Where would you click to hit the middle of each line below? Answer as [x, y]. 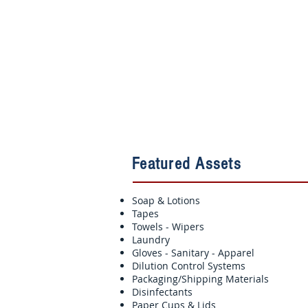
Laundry [151, 240]
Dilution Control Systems [189, 266]
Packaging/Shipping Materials [200, 279]
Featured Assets [189, 164]
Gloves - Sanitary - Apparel [193, 253]
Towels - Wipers [168, 227]
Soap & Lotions [166, 200]
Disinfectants [162, 292]
